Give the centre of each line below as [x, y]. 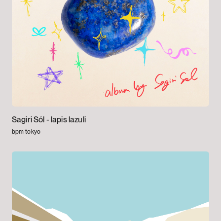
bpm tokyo [26, 132]
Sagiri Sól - [31, 120]
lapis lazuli [68, 120]
